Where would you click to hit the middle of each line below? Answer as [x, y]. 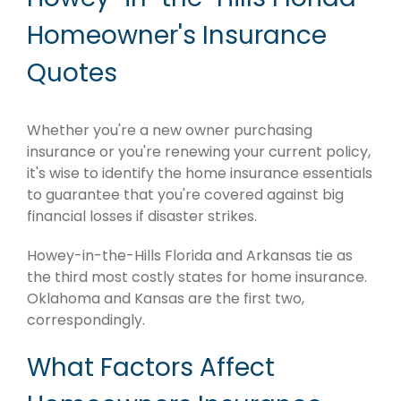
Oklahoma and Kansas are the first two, [166, 299]
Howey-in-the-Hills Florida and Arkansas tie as [190, 256]
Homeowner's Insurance [177, 36]
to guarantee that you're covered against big [185, 195]
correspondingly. [86, 320]
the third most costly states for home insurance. [197, 277]
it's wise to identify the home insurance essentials [200, 174]
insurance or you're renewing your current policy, [199, 152]
